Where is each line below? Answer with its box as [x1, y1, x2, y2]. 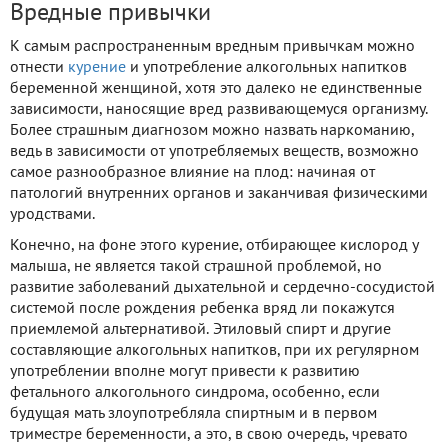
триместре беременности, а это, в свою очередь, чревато [10, 427, 408, 442]
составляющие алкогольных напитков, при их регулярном [10, 343, 419, 358]
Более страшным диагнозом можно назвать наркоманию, [10, 123, 414, 138]
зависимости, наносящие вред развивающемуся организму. [10, 102, 428, 117]
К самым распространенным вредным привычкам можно [10, 39, 415, 54]
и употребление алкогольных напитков [126, 60, 407, 75]
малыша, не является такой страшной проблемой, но [10, 259, 382, 274]
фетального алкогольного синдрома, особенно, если [10, 385, 380, 400]
